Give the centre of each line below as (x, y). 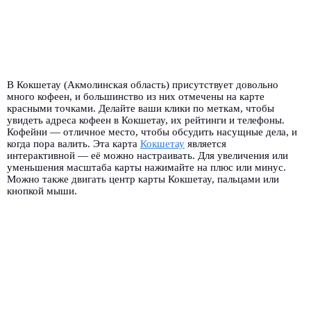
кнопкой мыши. (42, 191)
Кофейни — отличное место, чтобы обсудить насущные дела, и (152, 132)
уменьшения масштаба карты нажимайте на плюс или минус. (146, 167)
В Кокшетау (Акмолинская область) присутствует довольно (143, 85)
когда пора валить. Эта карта (74, 144)
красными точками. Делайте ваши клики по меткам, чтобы (141, 108)
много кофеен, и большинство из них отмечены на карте (136, 96)
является (205, 144)
